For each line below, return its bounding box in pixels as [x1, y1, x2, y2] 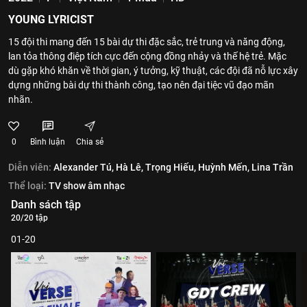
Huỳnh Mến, [198, 162, 249, 173]
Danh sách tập [11, 198, 81, 211]
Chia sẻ [76, 137, 103, 147]
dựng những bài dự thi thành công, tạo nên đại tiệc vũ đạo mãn [8, 79, 274, 90]
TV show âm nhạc [49, 180, 125, 191]
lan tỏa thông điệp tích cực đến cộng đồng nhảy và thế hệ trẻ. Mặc [8, 51, 286, 62]
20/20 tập [11, 213, 48, 223]
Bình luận [30, 137, 65, 147]
